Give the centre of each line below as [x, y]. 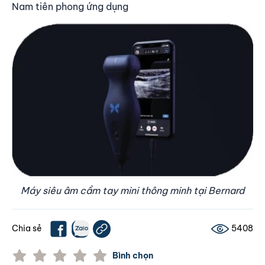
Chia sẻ [27, 229]
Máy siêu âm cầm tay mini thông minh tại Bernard [132, 190]
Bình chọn [133, 256]
